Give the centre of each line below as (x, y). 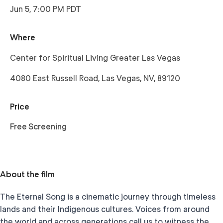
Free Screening (38, 127)
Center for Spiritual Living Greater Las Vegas (95, 58)
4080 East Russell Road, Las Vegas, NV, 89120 (95, 78)
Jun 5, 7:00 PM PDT (46, 9)
